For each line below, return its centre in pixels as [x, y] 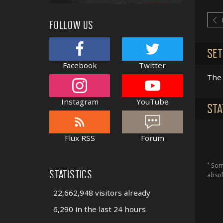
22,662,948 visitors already [102, 192]
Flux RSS [80, 138]
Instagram [80, 102]
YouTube [152, 102]
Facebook [80, 65]
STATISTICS [71, 175]
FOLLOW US [72, 26]
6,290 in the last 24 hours [100, 209]
